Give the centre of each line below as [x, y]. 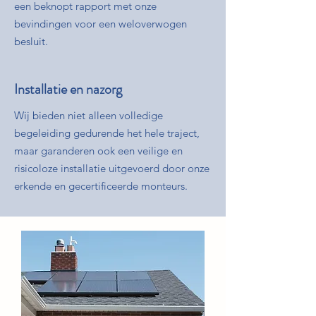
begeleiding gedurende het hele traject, [107, 133]
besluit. [31, 41]
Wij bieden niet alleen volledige [89, 115]
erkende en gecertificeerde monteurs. [101, 186]
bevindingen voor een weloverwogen [101, 24]
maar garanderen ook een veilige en [98, 151]
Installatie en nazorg [68, 89]
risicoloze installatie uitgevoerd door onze [112, 168]
